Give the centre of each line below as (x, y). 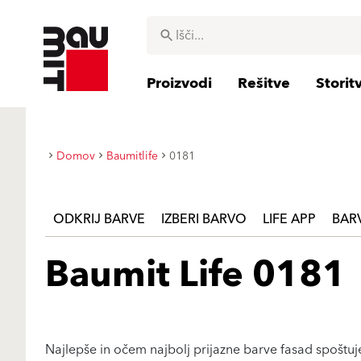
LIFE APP (289, 219)
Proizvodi (179, 83)
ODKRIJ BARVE (99, 219)
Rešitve (264, 83)
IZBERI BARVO (204, 219)
